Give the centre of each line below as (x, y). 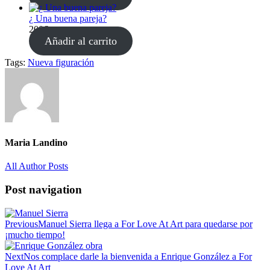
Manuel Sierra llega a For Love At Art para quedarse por (145, 224)
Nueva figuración (61, 62)
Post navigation (43, 189)
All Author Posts (36, 166)
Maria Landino (36, 142)
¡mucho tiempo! (35, 234)
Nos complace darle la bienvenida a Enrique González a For (138, 256)
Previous (21, 224)
